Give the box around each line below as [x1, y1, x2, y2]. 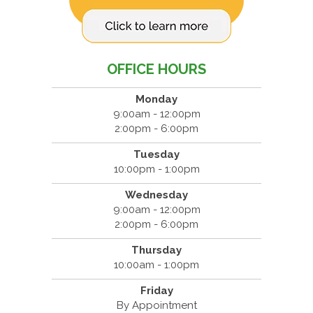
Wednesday [125, 188, 188, 201]
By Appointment [116, 298, 197, 312]
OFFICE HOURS [107, 60, 206, 78]
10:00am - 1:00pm [114, 258, 199, 271]
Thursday [131, 243, 182, 256]
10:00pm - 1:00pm [113, 162, 200, 175]
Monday [136, 92, 177, 105]
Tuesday [133, 147, 180, 161]
